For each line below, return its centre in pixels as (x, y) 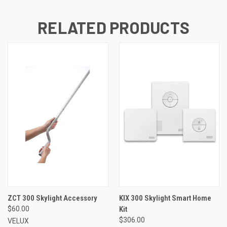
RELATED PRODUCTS (113, 27)
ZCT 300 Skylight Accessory (52, 198)
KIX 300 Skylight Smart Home (165, 198)
